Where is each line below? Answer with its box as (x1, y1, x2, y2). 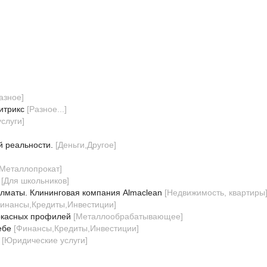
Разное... (29, 104, 64, 114)
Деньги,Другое (57, 140, 114, 150)
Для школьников (3, 176, 67, 185)
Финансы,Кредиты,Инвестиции (15, 223, 136, 233)
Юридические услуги (4, 235, 85, 245)
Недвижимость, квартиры (166, 188, 265, 197)
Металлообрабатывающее (75, 212, 181, 221)
